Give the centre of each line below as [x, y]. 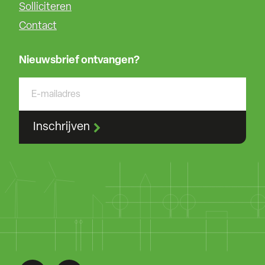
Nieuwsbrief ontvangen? [79, 61]
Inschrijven [62, 127]
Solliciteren [45, 8]
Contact [38, 27]
